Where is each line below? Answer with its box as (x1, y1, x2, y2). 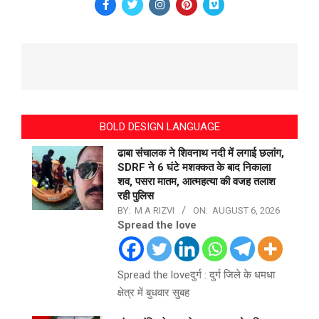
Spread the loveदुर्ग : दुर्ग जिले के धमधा (117, 268, 275, 282)
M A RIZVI (135, 205, 174, 216)
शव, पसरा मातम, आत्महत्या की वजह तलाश (117, 175, 276, 189)
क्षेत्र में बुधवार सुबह (117, 286, 189, 300)
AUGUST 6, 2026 (212, 205, 280, 216)
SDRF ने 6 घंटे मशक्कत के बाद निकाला (117, 161, 271, 174)
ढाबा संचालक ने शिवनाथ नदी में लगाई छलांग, (117, 147, 284, 160)
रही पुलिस (117, 189, 154, 203)
